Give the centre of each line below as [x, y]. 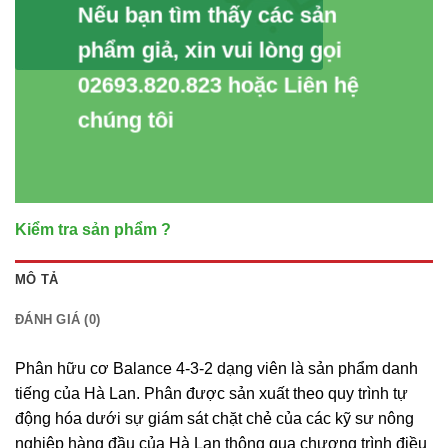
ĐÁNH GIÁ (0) [58, 319]
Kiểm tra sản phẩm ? [93, 229]
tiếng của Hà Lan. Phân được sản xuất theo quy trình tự [211, 393]
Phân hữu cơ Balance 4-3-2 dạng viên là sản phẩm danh [216, 368]
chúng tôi [125, 120]
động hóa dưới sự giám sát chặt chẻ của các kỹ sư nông [214, 418]
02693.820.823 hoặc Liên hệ [218, 85]
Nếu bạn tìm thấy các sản [207, 15]
